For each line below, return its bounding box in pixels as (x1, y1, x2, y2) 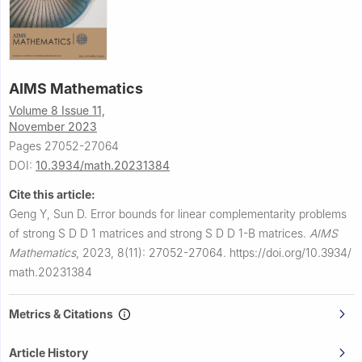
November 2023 (9, 120, 97, 134)
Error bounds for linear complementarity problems (90, 207, 347, 221)
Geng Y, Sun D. (9, 207, 90, 221)
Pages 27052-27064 (9, 139, 119, 154)
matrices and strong (96, 226, 205, 241)
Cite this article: (9, 187, 95, 202)
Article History (9, 346, 88, 360)
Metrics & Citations (9, 307, 118, 322)
